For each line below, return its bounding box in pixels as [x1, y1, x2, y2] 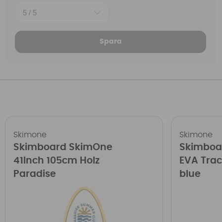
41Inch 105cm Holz [13, 156, 100, 166]
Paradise [13, 169, 56, 179]
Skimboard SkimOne [13, 142, 113, 152]
